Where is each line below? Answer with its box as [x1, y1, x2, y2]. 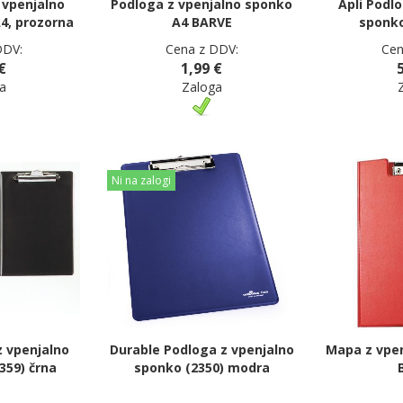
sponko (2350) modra [133, 359, 270, 376]
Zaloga [181, 77, 222, 95]
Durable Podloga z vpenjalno [109, 341, 294, 358]
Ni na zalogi [112, 173, 171, 188]
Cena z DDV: [165, 40, 238, 58]
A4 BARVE [171, 13, 232, 31]
